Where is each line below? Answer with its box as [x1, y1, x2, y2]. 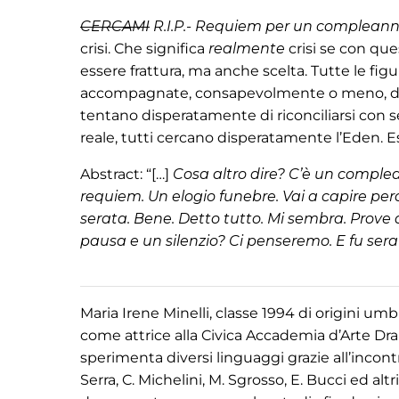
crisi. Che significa [80, 40, 208, 57]
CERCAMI [80, 18, 150, 35]
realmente [208, 40, 285, 57]
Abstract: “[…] [80, 166, 173, 183]
